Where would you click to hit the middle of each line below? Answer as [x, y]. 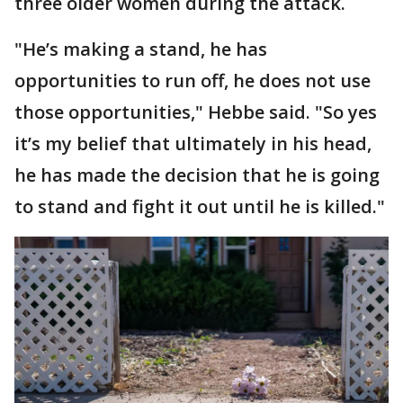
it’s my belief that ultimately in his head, [193, 143]
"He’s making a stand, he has [141, 49]
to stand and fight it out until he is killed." [200, 206]
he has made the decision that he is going [197, 175]
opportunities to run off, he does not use [193, 81]
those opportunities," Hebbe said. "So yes [196, 112]
